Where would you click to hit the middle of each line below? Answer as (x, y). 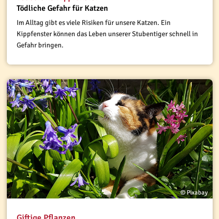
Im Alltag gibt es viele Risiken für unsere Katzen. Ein (93, 22)
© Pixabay (194, 192)
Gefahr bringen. (40, 45)
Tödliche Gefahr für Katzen (62, 9)
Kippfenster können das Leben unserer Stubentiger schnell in (107, 33)
